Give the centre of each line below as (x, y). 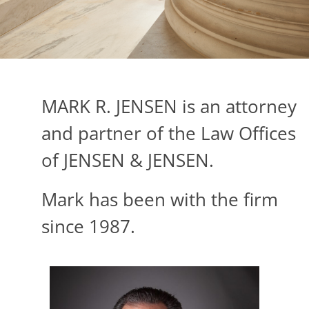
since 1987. (88, 226)
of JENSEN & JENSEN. (130, 160)
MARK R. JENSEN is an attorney (169, 106)
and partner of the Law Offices (169, 133)
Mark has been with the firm (160, 199)
